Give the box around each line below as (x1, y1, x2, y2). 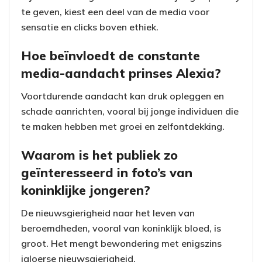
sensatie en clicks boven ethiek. (21, 20, 158, 33)
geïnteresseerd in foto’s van (21, 164, 192, 181)
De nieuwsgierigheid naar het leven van (21, 207, 195, 219)
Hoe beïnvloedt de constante (21, 47, 200, 64)
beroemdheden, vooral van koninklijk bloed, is (21, 222, 221, 235)
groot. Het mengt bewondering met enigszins (21, 237, 222, 250)
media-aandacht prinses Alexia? (21, 65, 221, 81)
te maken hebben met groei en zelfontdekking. (21, 120, 225, 132)
